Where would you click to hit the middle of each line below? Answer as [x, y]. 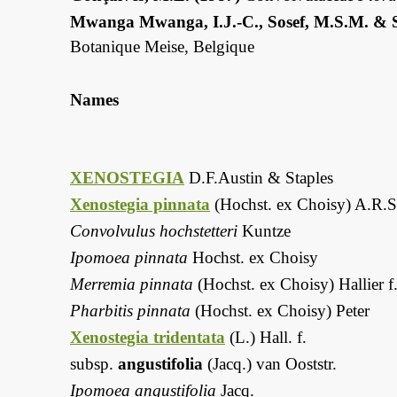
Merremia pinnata [132, 284]
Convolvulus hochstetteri [154, 231]
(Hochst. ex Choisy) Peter [280, 311]
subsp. [94, 364]
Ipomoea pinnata [129, 258]
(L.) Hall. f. [266, 338]
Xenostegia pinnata [140, 205]
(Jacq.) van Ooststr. [270, 364]
